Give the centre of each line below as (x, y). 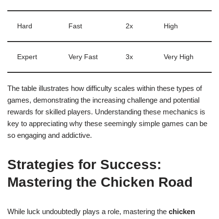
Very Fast (83, 57)
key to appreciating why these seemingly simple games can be (107, 123)
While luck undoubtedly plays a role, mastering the (88, 211)
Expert (27, 57)
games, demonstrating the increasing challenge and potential (103, 100)
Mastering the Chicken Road (100, 182)
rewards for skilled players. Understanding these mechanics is (106, 112)
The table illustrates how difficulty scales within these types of (105, 88)
